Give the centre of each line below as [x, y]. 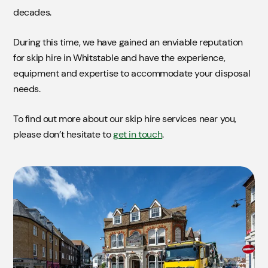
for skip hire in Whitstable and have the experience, [119, 57]
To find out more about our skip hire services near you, [125, 118]
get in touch [138, 134]
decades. [32, 12]
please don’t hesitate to [63, 134]
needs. [27, 89]
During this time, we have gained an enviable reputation [128, 42]
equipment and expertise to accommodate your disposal [132, 73]
